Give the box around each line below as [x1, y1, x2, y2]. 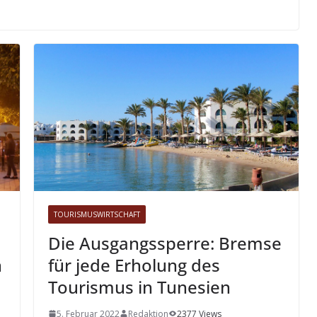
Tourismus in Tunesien [48, 275, 231, 299]
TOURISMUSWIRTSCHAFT [54, 209, 140, 219]
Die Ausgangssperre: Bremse [48, 231, 282, 255]
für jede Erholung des [48, 253, 220, 277]
